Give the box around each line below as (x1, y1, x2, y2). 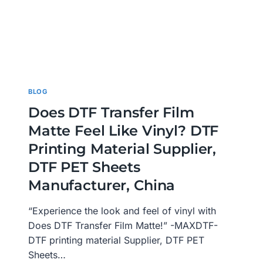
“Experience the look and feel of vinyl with (28, 205, 216, 217)
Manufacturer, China (28, 177, 176, 194)
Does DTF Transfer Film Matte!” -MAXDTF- (28, 220, 218, 232)
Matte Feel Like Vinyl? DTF (28, 122, 219, 140)
